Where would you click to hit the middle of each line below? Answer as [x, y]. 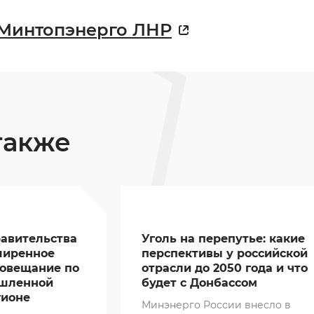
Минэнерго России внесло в [216, 305]
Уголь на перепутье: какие [223, 239]
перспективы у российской [224, 254]
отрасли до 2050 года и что [224, 268]
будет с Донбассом [199, 283]
